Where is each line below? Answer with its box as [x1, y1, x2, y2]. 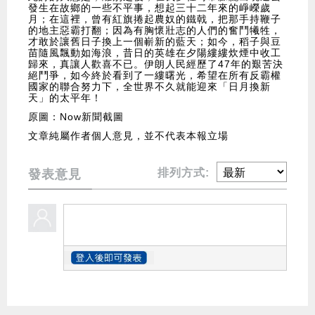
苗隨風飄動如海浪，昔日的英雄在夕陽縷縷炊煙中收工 [28, 47, 281, 59]
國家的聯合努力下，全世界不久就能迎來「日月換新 [28, 81, 271, 93]
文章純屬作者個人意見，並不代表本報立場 [28, 130, 229, 142]
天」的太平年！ [28, 92, 102, 104]
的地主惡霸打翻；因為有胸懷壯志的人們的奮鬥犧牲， [28, 25, 281, 37]
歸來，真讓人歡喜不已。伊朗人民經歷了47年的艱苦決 [28, 58, 283, 70]
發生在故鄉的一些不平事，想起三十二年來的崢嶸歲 [28, 2, 271, 14]
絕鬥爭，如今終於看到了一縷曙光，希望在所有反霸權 [28, 70, 281, 82]
